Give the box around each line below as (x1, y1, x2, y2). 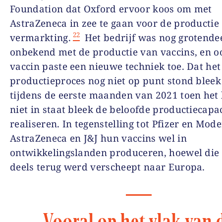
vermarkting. (10, 31, 71, 44)
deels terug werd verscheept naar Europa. (10, 160, 205, 173)
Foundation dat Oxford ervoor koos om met (10, 2, 212, 15)
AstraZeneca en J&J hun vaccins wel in (10, 131, 187, 145)
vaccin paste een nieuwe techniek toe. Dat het (10, 59, 221, 73)
